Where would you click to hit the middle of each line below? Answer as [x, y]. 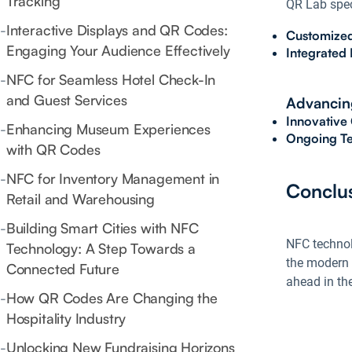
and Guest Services [66, 100]
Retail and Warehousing [80, 199]
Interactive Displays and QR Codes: [117, 30]
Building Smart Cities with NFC [102, 228]
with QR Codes [53, 150]
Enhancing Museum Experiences [108, 129]
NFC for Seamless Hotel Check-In [111, 80]
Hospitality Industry [66, 319]
